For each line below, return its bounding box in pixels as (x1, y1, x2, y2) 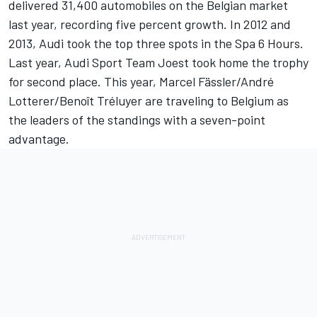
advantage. (8, 131, 69, 147)
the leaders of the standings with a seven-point (8, 112, 265, 128)
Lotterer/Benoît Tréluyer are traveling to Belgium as (8, 93, 289, 109)
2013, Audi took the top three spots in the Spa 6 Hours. (8, 35, 304, 52)
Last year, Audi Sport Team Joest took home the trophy (8, 54, 309, 71)
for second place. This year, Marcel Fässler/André (8, 74, 274, 90)
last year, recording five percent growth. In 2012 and (8, 16, 291, 33)
